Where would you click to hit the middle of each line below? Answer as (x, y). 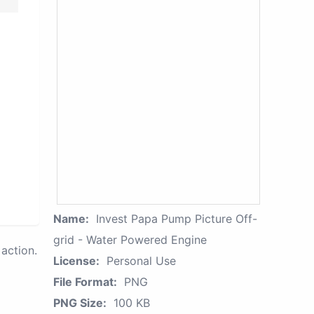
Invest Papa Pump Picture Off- (177, 219)
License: (76, 261)
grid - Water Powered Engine (130, 240)
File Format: (85, 282)
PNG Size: (80, 303)
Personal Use (141, 261)
